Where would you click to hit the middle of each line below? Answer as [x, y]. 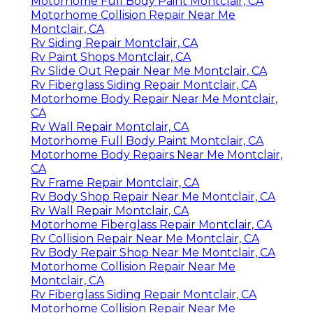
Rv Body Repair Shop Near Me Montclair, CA [153, 252]
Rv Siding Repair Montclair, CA [114, 43]
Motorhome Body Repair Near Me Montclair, [154, 99]
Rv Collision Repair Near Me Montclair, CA [145, 238]
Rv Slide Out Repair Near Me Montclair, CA [149, 71]
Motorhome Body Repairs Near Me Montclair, [156, 154]
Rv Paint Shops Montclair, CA [111, 57]
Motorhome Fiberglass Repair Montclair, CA [151, 224]
